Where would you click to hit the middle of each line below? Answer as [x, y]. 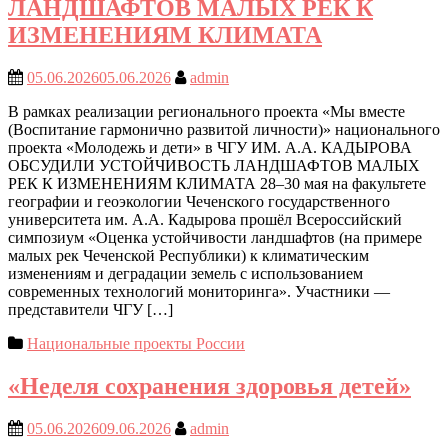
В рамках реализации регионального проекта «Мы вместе [206, 112]
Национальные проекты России [136, 344]
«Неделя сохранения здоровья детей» [209, 385]
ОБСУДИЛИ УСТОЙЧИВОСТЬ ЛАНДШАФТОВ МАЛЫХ [214, 166]
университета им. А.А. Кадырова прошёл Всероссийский [205, 220]
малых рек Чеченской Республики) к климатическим [188, 256]
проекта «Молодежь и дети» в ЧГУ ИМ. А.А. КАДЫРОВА [210, 148]
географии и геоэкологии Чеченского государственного [199, 202]
